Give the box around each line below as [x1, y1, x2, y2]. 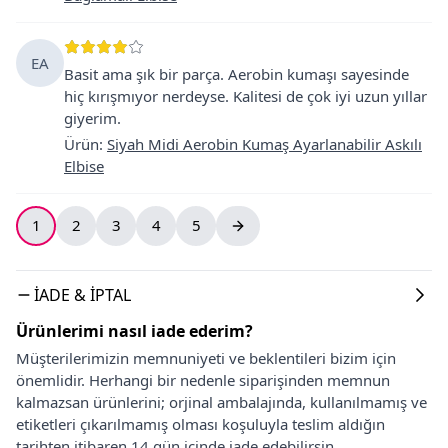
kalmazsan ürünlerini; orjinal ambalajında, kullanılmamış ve [16, 391, 427, 412]
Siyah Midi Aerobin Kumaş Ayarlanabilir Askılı [107, 133, 422, 154]
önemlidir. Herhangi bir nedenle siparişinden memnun [16, 369, 390, 390]
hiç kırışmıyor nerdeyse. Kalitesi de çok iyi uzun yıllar [64, 85, 427, 106]
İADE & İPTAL [34, 283, 131, 306]
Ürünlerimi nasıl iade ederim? [16, 319, 253, 342]
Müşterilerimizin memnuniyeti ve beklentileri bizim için [16, 347, 396, 368]
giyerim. [64, 107, 121, 128]
